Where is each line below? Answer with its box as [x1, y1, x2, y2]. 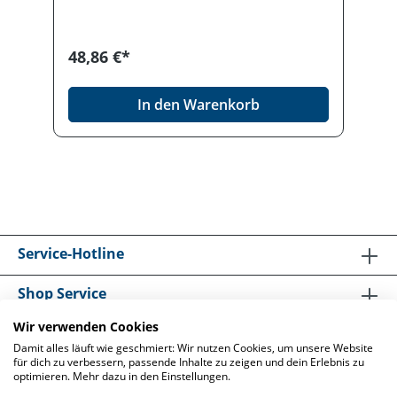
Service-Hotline [18, 244, 124, 264]
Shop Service [18, 284, 106, 304]
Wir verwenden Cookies [13, 318, 159, 335]
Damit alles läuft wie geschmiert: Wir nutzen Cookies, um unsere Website [13, 340, 373, 355]
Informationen [18, 323, 122, 344]
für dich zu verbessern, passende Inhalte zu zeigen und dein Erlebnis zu [13, 354, 364, 370]
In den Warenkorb [137, 95, 260, 115]
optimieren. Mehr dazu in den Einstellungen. [13, 369, 230, 384]
